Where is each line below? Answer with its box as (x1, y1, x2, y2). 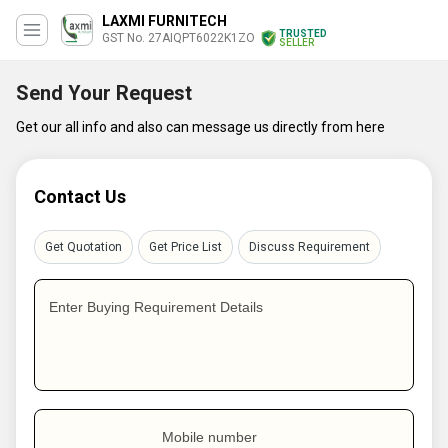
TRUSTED (279, 28, 327, 39)
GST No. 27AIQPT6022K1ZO (102, 31, 255, 45)
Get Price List (149, 240, 222, 254)
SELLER (279, 37, 314, 48)
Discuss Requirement (249, 240, 370, 254)
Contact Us (34, 186, 126, 207)
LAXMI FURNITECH (102, 13, 227, 29)
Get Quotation (45, 240, 122, 254)
